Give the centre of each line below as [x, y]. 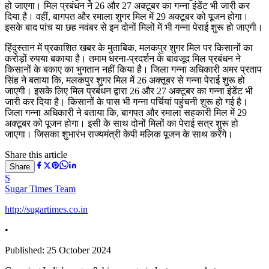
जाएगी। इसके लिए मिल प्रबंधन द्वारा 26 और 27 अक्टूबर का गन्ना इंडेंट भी [129, 91]
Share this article [36, 154]
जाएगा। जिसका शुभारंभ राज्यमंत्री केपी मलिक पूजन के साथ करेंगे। [119, 134]
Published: [26, 250]
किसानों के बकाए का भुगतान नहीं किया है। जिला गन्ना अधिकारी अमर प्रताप [133, 69]
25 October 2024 [79, 250]
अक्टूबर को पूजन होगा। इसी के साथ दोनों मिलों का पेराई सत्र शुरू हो [122, 123]
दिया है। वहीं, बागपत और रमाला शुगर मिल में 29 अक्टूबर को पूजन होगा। [127, 16]
